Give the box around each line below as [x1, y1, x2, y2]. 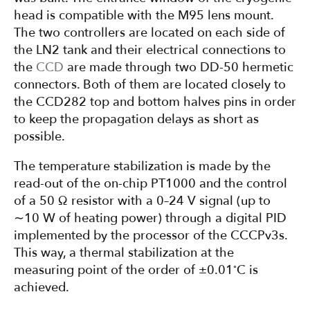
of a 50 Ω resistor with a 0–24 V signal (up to [14, 192, 271, 210]
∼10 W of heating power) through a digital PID [14, 210, 286, 228]
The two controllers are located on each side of [14, 24, 285, 42]
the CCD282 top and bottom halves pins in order [14, 93, 296, 111]
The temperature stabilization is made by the [14, 158, 271, 176]
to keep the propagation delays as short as [14, 111, 259, 129]
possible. [14, 128, 65, 146]
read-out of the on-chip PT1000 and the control [14, 175, 287, 193]
